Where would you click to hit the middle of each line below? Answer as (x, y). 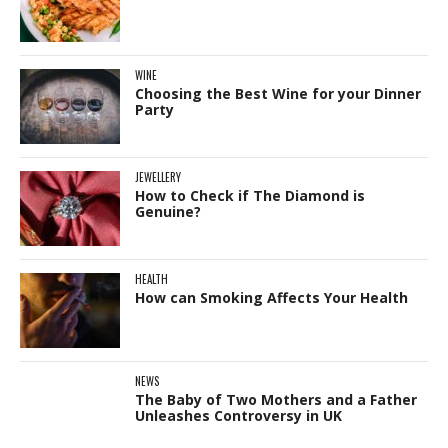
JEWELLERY (158, 176)
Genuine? (168, 211)
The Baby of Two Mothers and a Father (276, 399)
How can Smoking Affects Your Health (271, 297)
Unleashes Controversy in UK (238, 415)
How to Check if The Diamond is (250, 195)
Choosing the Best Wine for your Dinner (278, 93)
